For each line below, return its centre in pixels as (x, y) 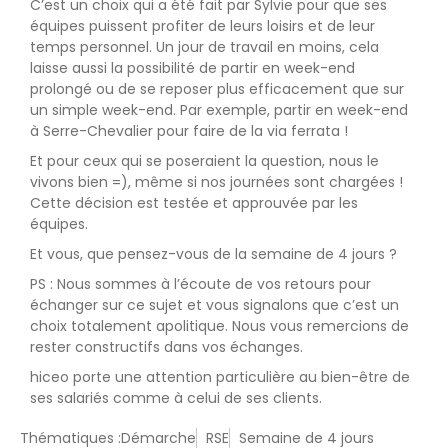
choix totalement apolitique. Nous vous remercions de (219, 325)
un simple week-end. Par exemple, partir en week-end (219, 109)
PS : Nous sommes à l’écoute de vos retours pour (200, 283)
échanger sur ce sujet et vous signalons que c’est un (214, 304)
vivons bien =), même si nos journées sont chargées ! (218, 181)
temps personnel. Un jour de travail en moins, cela (204, 46)
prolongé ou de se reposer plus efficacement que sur (217, 88)
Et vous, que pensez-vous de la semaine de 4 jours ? (213, 253)
